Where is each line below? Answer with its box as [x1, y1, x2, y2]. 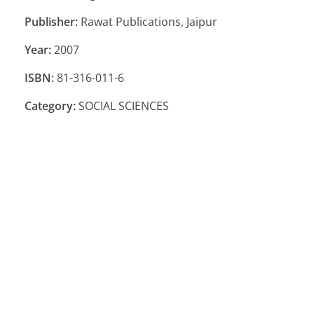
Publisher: [25, 13, 78, 29]
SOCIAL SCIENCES [76, 97, 169, 114]
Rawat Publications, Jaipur [78, 13, 217, 29]
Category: [25, 97, 76, 114]
